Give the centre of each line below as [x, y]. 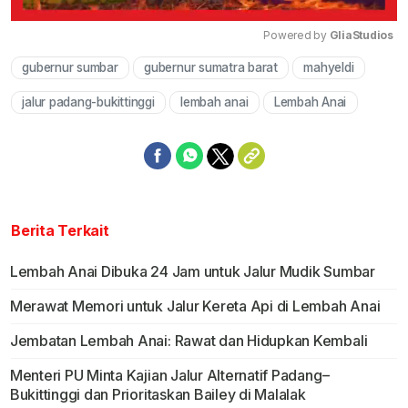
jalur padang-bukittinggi [88, 102]
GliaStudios [361, 36]
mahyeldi [329, 68]
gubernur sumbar [70, 68]
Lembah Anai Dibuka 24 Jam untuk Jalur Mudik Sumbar [192, 272]
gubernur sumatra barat [211, 68]
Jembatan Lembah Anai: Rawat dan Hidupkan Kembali [189, 341]
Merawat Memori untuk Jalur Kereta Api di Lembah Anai [195, 306]
